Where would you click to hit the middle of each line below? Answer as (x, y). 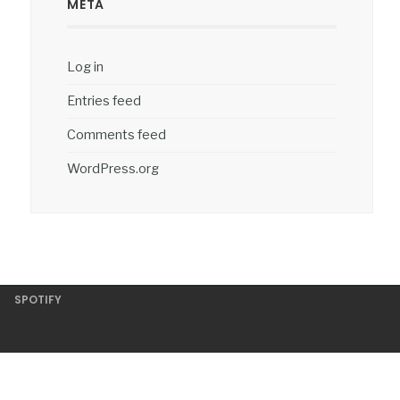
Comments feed (117, 134)
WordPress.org (113, 168)
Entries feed (104, 100)
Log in (86, 67)
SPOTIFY (37, 299)
